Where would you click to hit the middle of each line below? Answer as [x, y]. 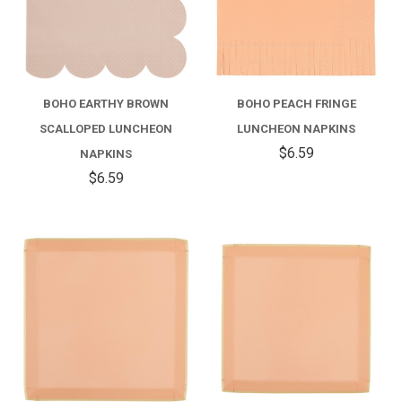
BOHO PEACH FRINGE [296, 104]
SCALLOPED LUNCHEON [106, 129]
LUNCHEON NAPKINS [296, 129]
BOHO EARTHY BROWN [106, 104]
